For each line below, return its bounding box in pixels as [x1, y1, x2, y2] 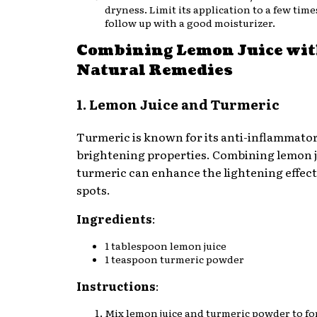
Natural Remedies [76, 61, 233, 81]
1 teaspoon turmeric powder [105, 251, 244, 266]
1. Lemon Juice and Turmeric [76, 94, 279, 115]
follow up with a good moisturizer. [105, 15, 275, 30]
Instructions [76, 277, 156, 294]
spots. [76, 180, 110, 198]
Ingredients [76, 209, 152, 227]
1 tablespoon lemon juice [105, 238, 226, 253]
